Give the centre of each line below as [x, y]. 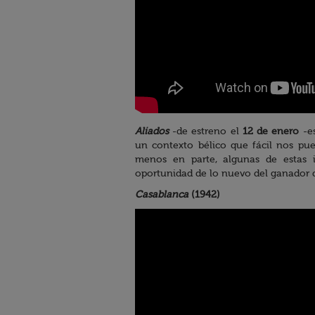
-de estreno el [206, 132]
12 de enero [271, 132]
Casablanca [162, 195]
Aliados [152, 132]
